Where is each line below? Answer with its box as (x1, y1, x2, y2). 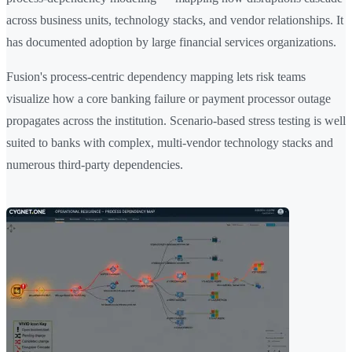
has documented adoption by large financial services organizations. (6, 35, 336, 49)
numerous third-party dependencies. (6, 158, 183, 172)
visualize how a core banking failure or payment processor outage (6, 92, 331, 106)
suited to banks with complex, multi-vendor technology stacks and (6, 136, 333, 150)
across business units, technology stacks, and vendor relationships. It (6, 13, 343, 27)
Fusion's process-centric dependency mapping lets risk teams (6, 70, 306, 84)
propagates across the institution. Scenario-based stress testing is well (6, 114, 346, 128)
